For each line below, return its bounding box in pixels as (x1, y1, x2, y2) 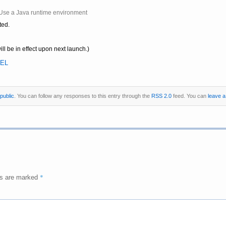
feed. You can (171, 92, 208, 99)
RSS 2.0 (151, 92, 172, 99)
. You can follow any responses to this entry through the (14, 92, 151, 99)
